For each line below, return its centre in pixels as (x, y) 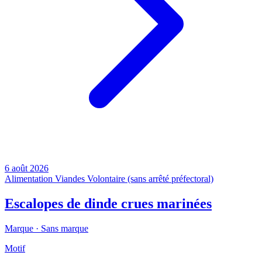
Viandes (70, 179)
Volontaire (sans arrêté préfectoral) (150, 179)
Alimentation (29, 179)
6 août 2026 (27, 168)
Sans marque (65, 229)
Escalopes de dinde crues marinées (108, 204)
